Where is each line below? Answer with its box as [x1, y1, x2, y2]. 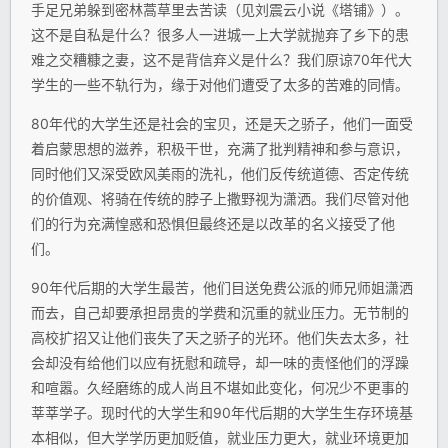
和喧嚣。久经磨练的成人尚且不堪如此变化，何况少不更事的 [31, 378, 409, 396]
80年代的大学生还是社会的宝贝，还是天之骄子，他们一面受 [31, 114, 413, 132]
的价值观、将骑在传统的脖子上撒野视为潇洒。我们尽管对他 [31, 189, 409, 207]
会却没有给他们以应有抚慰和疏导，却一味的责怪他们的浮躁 [31, 353, 409, 371]
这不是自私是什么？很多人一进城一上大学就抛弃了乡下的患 [31, 25, 409, 43]
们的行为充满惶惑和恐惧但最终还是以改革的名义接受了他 [31, 214, 395, 232]
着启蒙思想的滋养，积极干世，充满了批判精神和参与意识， [31, 139, 409, 157]
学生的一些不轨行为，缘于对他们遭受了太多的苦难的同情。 [31, 75, 409, 93]
